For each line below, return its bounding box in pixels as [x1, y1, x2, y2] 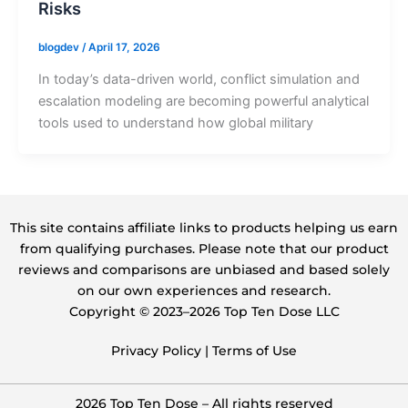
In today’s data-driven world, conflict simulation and [37, 71, 360, 88]
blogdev [37, 41, 82, 55]
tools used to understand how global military [37, 115, 313, 132]
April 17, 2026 [87, 41, 160, 55]
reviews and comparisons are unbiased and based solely [18, 261, 390, 278]
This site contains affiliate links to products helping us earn [10, 219, 398, 236]
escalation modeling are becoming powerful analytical [37, 93, 369, 110]
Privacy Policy [111, 342, 201, 359]
